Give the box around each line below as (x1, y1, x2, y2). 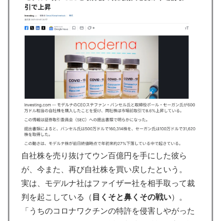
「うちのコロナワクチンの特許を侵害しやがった (21, 206, 195, 215)
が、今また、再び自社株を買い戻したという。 (21, 165, 187, 174)
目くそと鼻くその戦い (92, 192, 171, 201)
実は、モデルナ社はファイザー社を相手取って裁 (21, 179, 195, 187)
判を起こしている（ (21, 192, 92, 201)
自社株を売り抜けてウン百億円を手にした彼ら (21, 151, 187, 160)
